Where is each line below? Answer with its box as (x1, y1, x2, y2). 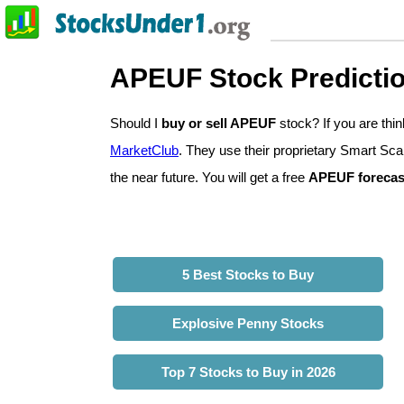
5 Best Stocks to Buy (182, 267, 314, 283)
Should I (110, 115, 161, 132)
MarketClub (110, 142, 179, 159)
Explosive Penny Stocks (172, 316, 324, 332)
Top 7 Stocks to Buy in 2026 (161, 364, 335, 381)
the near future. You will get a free (110, 170, 308, 186)
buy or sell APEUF (161, 115, 276, 132)
